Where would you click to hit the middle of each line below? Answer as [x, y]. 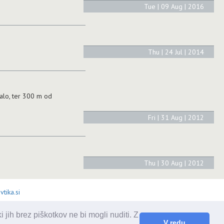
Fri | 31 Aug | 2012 [176, 117]
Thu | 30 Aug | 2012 [174, 163]
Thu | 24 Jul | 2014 [176, 52]
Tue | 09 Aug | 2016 [174, 6]
